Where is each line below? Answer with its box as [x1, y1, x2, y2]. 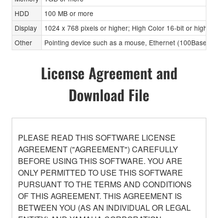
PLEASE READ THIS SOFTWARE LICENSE [18, 132, 176, 144]
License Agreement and [40, 62, 178, 84]
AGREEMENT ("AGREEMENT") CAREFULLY [18, 144, 178, 155]
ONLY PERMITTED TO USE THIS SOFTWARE [18, 167, 183, 179]
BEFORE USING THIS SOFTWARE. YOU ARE [18, 155, 182, 167]
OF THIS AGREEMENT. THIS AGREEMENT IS [18, 190, 182, 202]
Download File [69, 84, 149, 106]
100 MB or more [44, 8, 93, 18]
